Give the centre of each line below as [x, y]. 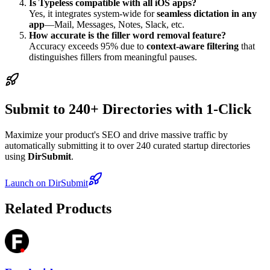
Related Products [58, 208]
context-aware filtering [193, 46]
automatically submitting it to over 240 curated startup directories [127, 145]
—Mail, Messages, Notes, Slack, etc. [115, 24]
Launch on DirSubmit [46, 183]
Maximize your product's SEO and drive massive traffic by [116, 134]
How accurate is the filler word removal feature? [127, 35]
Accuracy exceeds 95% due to [88, 46]
